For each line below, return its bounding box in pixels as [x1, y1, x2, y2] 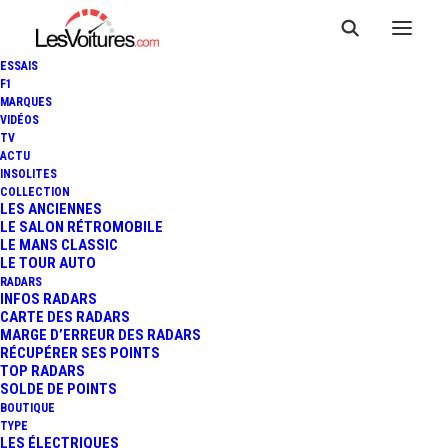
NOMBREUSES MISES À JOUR [38, 176, 410, 217]
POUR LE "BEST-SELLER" [75, 218, 373, 259]
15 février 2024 [225, 346, 322, 362]
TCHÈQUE [162, 260, 286, 301]
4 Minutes [126, 346, 189, 362]
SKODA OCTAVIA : [112, 134, 336, 175]
